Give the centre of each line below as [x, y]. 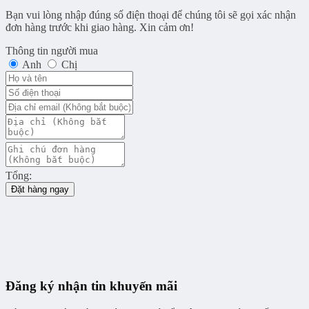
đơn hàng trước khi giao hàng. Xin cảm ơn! [100, 28]
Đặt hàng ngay [40, 190]
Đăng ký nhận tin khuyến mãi [91, 286]
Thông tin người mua [52, 51]
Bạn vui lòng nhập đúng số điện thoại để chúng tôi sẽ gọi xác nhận [151, 15]
